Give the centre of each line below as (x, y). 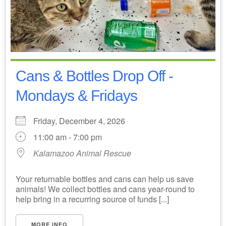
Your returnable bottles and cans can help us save (105, 179)
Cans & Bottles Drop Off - (94, 76)
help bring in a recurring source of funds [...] (92, 199)
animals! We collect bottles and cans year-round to (105, 189)
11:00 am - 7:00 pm (68, 137)
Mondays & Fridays (76, 95)
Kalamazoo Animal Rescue (82, 153)
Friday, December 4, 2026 (83, 121)
